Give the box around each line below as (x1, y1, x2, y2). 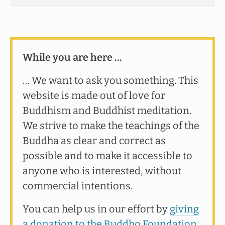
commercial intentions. (23, 180, 133, 192)
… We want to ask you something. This (23, 74, 198, 86)
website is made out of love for (23, 89, 165, 101)
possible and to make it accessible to (23, 150, 192, 162)
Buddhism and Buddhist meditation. (23, 104, 191, 117)
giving (170, 203, 199, 215)
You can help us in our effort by (23, 203, 170, 215)
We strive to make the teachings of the (23, 120, 199, 132)
